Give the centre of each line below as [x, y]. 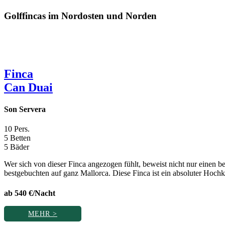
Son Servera [25, 109]
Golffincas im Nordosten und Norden [80, 16]
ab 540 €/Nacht [30, 193]
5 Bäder [17, 147]
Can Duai [28, 87]
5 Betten [17, 138]
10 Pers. [17, 129]
